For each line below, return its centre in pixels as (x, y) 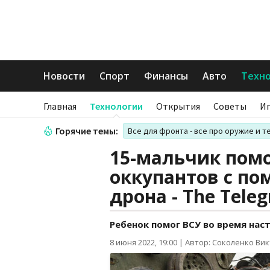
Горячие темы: (87, 131)
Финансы (166, 76)
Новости (64, 76)
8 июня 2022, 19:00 (143, 242)
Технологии (116, 106)
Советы (230, 106)
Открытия (178, 106)
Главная (60, 106)
